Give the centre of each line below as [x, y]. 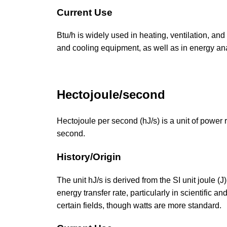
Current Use [85, 12]
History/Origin [89, 157]
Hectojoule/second [111, 95]
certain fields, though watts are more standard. [139, 205]
